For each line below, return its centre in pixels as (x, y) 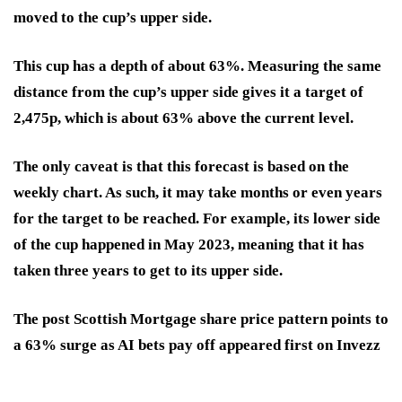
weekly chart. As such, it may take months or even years (198, 192)
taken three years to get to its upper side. (150, 270)
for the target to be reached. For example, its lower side (197, 218)
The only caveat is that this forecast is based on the (181, 166)
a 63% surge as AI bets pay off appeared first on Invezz (197, 345)
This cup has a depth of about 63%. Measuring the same (197, 66)
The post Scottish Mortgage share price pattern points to (201, 319)
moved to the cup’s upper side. (114, 17)
